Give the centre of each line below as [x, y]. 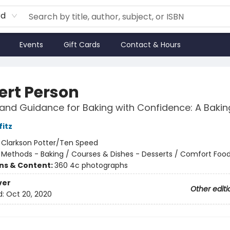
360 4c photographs [91, 165]
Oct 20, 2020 [29, 194]
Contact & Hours [151, 45]
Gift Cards [82, 45]
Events [31, 45]
